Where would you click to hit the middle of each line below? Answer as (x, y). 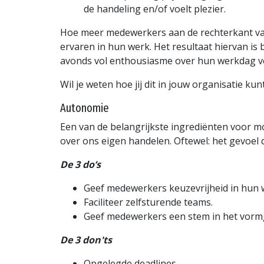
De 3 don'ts (88, 240)
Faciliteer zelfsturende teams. (148, 202)
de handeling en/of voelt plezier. (155, 9)
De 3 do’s (80, 165)
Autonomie (85, 108)
